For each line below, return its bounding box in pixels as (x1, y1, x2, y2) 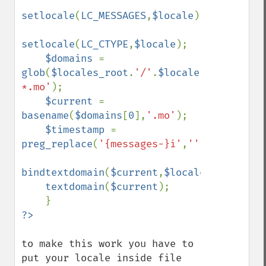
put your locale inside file (21, 252, 182, 264)
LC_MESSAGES (81, 9, 146, 22)
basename (21, 109, 69, 122)
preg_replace (21, 138, 93, 150)
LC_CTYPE (81, 38, 128, 50)
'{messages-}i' (99, 138, 182, 150)
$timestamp (45, 123, 110, 136)
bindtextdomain (21, 166, 104, 179)
